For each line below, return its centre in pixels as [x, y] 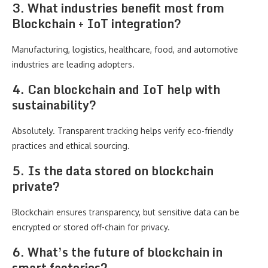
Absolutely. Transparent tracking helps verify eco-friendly [123, 131]
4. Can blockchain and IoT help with [116, 89]
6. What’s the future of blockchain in [117, 252]
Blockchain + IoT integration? [97, 24]
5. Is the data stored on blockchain [113, 171]
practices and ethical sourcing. [71, 146]
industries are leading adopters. [73, 64]
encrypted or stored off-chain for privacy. [91, 227]
